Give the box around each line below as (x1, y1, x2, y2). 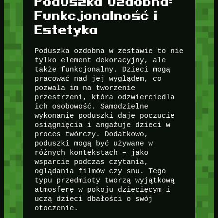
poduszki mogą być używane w (34, 139, 153, 148)
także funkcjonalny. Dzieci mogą (34, 65, 170, 74)
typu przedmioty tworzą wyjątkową (34, 176, 175, 185)
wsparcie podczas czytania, (34, 158, 148, 166)
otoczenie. (34, 204, 78, 213)
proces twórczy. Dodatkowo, (34, 130, 148, 139)
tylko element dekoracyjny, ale (34, 56, 166, 65)
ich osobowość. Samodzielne (34, 102, 148, 111)
